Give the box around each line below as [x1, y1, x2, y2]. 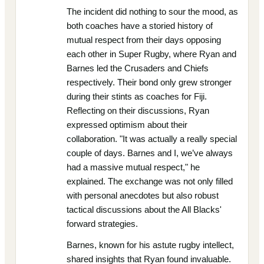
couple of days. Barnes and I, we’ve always [67, 148, 233, 159]
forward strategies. [67, 219, 138, 229]
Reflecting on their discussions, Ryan [67, 105, 209, 116]
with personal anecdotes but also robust [67, 190, 219, 201]
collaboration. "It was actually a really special [67, 134, 237, 144]
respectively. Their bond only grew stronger [67, 77, 232, 88]
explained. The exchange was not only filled [67, 176, 233, 187]
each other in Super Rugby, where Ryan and [67, 49, 236, 60]
